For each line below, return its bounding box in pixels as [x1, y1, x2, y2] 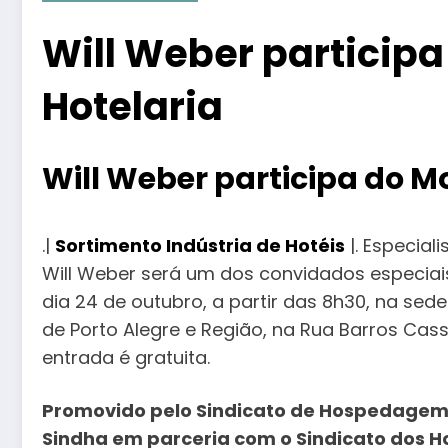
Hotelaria [42, 79, 223, 133]
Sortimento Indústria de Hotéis [55, 232, 345, 258]
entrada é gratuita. [42, 344, 210, 370]
